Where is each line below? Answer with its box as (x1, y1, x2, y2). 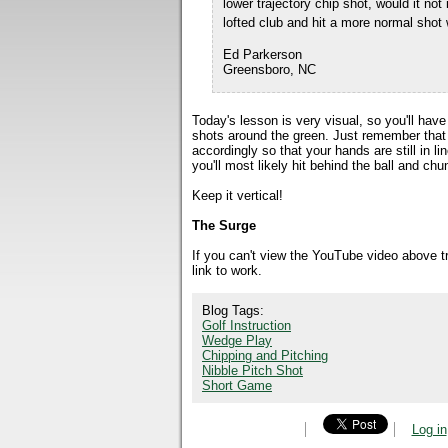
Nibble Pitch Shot (202, 363, 303, 378)
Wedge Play (202, 333, 272, 348)
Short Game (202, 378, 272, 393)
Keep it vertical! (192, 188, 283, 203)
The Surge (192, 218, 256, 233)
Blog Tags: (202, 303, 268, 318)
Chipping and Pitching (202, 348, 328, 363)
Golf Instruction (202, 318, 291, 333)
